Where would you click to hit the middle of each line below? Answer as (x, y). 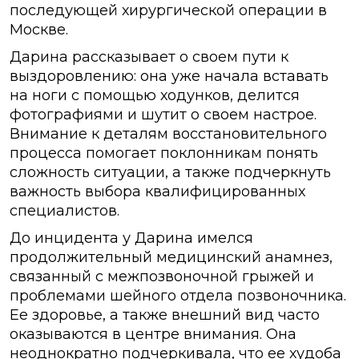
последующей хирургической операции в (168, 11)
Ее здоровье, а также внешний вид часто (165, 315)
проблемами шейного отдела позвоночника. (178, 296)
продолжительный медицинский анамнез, (171, 258)
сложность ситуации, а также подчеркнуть (170, 173)
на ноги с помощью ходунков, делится (155, 96)
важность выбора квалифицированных (157, 192)
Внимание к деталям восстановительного (168, 134)
